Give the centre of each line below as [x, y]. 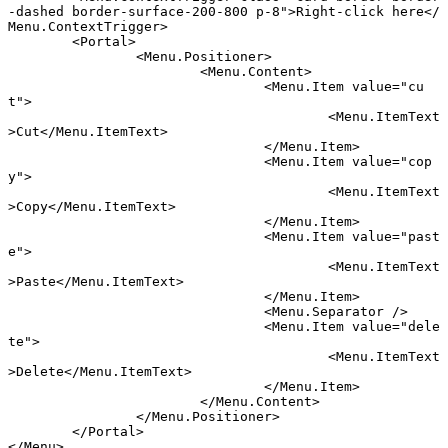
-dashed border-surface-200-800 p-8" [148, 11]
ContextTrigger [104, 26]
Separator [348, 311]
